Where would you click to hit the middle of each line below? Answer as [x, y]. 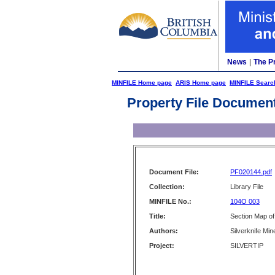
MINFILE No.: [170, 201]
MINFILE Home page [142, 83]
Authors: [164, 231]
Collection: [167, 187]
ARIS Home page [201, 83]
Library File [247, 187]
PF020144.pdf [251, 172]
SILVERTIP [247, 246]
